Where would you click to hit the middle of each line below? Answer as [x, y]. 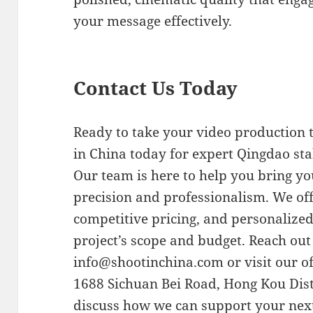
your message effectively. [153, 21]
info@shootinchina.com [149, 262]
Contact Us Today [156, 88]
